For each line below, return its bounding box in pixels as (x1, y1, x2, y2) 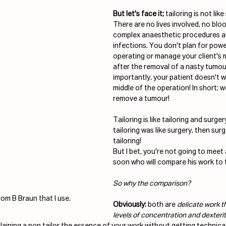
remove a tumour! (113, 95, 169, 102)
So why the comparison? (113, 180, 191, 187)
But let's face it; (113, 10, 164, 18)
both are (146, 201, 177, 208)
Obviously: (113, 201, 146, 208)
